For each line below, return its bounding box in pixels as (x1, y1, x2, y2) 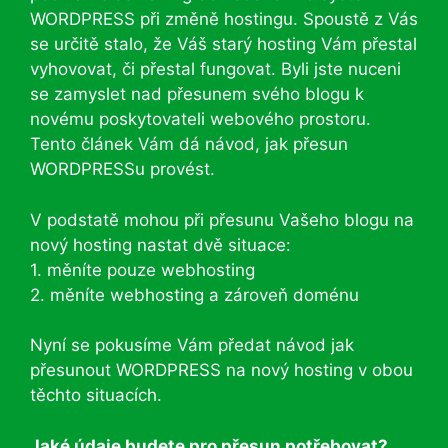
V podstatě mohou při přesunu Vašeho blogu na (30, 209, 414, 230)
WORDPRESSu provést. (30, 159, 215, 179)
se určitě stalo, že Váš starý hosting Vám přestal (30, 34, 417, 54)
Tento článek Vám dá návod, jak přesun (30, 134, 348, 154)
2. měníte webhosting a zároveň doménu (30, 284, 359, 305)
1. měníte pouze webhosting (30, 259, 255, 280)
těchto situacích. (30, 385, 162, 405)
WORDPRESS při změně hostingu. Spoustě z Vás (30, 9, 418, 29)
